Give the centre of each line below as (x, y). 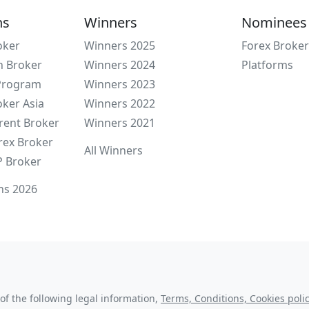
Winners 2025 (120, 46)
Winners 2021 (120, 123)
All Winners (113, 150)
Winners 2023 (120, 84)
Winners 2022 (120, 103)
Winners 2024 (120, 65)
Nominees (274, 22)
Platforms (267, 65)
